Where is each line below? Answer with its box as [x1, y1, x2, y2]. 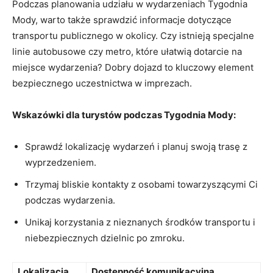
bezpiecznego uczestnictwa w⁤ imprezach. [12, 77, 192, 89]
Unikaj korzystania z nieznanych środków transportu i [25, 216, 255, 228]
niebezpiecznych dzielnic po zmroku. [25, 232, 185, 244]
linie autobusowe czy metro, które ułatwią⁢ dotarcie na [12, 45, 242, 57]
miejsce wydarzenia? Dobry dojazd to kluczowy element [12, 61, 253, 73]
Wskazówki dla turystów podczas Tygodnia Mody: [12, 108, 236, 121]
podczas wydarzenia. [25, 194, 115, 206]
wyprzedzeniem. [25, 156, 96, 168]
